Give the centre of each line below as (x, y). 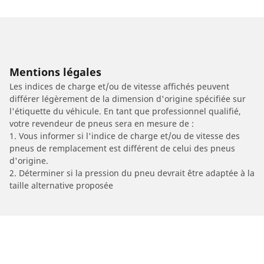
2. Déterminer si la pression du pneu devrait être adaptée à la (132, 173)
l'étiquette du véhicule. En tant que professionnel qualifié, (125, 111)
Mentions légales (55, 72)
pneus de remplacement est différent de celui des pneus (122, 148)
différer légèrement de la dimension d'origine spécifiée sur (128, 99)
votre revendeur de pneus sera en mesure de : (102, 124)
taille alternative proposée (61, 186)
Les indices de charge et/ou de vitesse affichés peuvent (119, 87)
